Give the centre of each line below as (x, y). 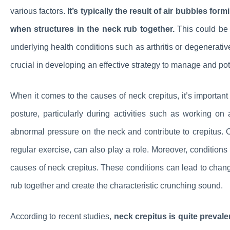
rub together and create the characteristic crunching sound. (117, 186)
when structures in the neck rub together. (92, 29)
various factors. (39, 11)
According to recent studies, (62, 216)
